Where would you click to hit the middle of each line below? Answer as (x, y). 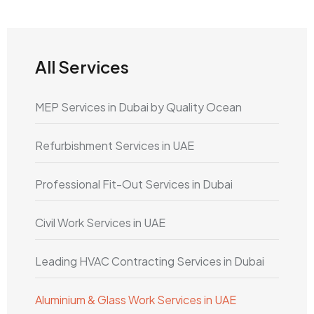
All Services (82, 67)
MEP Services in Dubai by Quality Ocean (138, 107)
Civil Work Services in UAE (100, 223)
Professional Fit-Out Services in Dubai (134, 184)
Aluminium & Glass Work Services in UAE (136, 300)
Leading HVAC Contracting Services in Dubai (150, 261)
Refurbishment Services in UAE (115, 145)
